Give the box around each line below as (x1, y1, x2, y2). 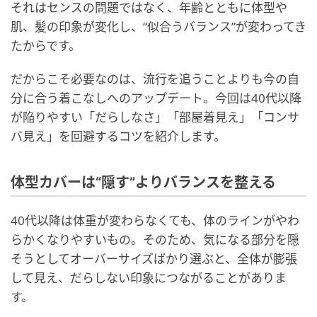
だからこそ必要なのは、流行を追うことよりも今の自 (11, 71, 299, 87)
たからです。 (11, 38, 81, 54)
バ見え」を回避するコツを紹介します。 (11, 128, 226, 144)
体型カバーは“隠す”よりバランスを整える (11, 174, 276, 191)
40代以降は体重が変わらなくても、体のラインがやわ (11, 212, 299, 229)
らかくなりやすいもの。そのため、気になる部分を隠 (11, 231, 299, 248)
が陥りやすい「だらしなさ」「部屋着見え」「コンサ (11, 109, 299, 125)
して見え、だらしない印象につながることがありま (11, 270, 287, 286)
